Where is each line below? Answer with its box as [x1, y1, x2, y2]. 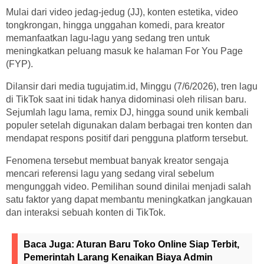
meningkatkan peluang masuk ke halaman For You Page [6, 46, 243, 57]
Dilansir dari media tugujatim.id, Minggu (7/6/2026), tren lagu [6, 81, 258, 92]
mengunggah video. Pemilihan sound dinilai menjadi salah [6, 181, 251, 192]
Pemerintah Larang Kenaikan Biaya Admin [24, 252, 213, 263]
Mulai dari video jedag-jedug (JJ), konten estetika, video [6, 7, 238, 18]
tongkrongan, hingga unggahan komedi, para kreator [6, 20, 225, 31]
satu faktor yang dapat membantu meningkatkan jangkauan [6, 194, 252, 205]
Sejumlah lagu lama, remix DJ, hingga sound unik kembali [6, 107, 249, 118]
